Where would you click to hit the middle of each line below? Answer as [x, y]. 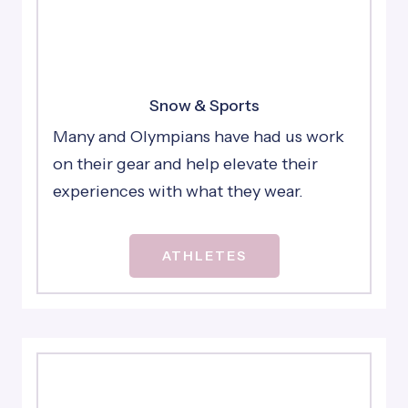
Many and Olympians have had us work [199, 137]
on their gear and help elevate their [185, 164]
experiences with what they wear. [178, 192]
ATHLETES [204, 256]
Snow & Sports [204, 106]
